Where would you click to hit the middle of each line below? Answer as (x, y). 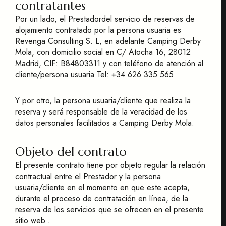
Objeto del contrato (71, 152)
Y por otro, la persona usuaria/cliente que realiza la (103, 101)
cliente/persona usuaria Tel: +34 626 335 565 (94, 74)
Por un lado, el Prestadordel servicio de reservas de (105, 19)
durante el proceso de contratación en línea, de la (102, 199)
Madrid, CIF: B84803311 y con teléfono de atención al (109, 63)
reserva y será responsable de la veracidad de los (101, 112)
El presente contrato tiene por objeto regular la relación (110, 165)
